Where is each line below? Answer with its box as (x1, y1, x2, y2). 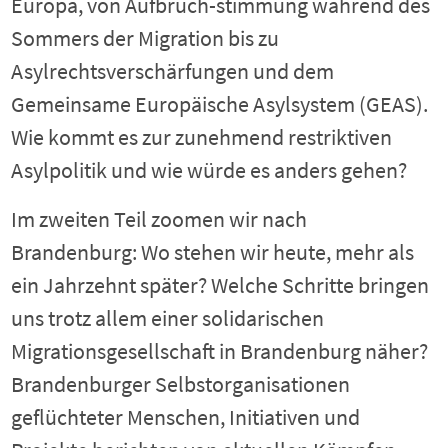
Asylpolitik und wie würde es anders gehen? (11, 156, 408, 184)
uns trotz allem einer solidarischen (11, 304, 325, 332)
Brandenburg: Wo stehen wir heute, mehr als (11, 238, 415, 266)
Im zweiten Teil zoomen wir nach (11, 205, 308, 233)
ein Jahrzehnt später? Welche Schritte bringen (11, 271, 430, 299)
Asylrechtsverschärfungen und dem (11, 57, 335, 85)
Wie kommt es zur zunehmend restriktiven (11, 123, 393, 151)
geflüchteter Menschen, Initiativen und (11, 403, 361, 431)
